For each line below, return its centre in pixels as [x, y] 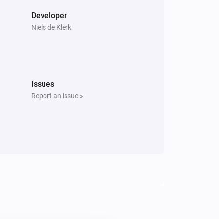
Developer [49, 15]
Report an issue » [57, 96]
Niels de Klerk [51, 27]
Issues [43, 84]
